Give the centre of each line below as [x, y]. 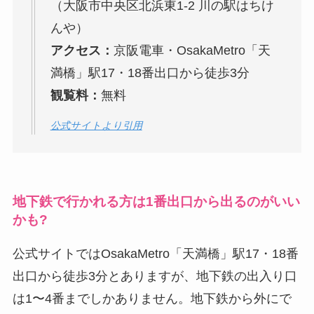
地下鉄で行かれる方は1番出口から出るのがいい [156, 201]
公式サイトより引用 [96, 125]
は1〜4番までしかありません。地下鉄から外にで [152, 298]
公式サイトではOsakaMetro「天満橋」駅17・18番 [155, 253]
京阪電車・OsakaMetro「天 [192, 51]
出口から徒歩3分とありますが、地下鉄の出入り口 [155, 276]
